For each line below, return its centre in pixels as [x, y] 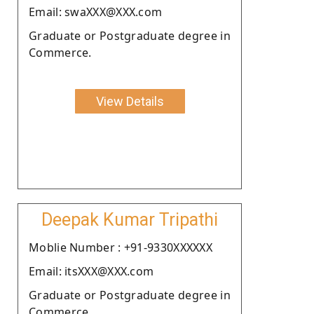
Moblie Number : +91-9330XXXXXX [121, 247]
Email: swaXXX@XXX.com [96, 12]
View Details [130, 101]
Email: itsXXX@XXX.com [91, 271]
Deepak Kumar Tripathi [130, 219]
